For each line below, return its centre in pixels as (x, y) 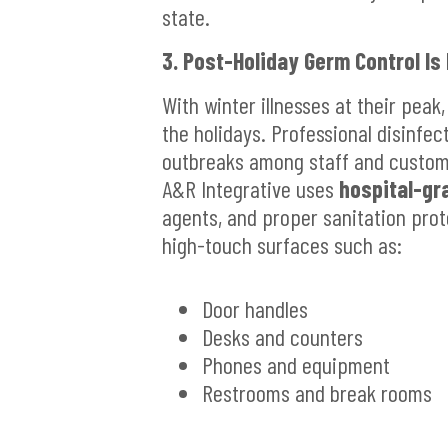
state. (186, 17)
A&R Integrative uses (250, 189)
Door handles (255, 309)
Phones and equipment (296, 365)
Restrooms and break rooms (317, 393)
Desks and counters (282, 337)
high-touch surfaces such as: (282, 245)
